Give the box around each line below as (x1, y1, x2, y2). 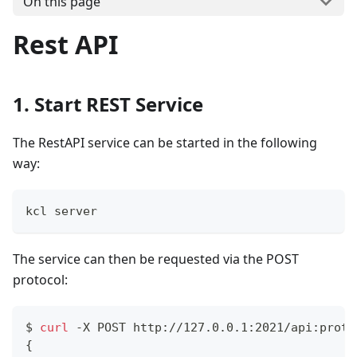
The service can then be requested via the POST (13, 249, 299, 268)
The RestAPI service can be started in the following (13, 133, 317, 151)
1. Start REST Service (13, 90, 203, 117)
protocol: (13, 270, 68, 288)
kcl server (25, 203, 97, 218)
